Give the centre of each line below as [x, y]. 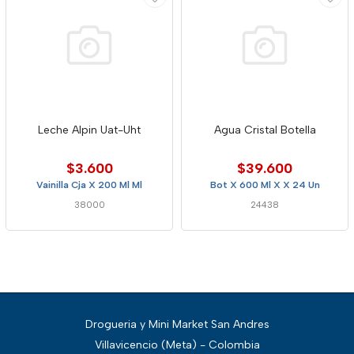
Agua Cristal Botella [265, 130]
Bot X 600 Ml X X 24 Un [265, 185]
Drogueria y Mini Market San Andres [177, 324]
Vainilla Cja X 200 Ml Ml [89, 185]
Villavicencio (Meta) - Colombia [177, 345]
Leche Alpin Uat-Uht [89, 130]
